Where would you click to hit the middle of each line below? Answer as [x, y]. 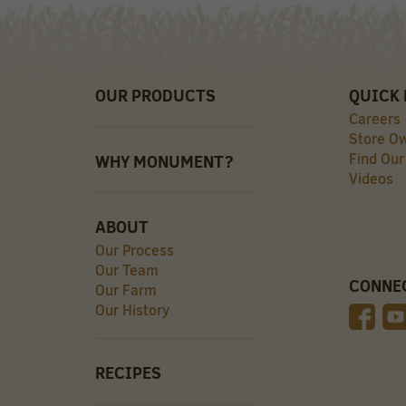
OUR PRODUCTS [155, 96]
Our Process [134, 250]
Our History [132, 309]
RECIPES [128, 372]
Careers [374, 118]
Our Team [126, 270]
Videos [371, 178]
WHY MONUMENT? [164, 161]
